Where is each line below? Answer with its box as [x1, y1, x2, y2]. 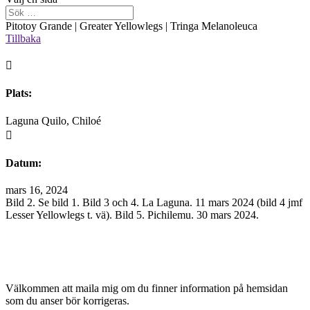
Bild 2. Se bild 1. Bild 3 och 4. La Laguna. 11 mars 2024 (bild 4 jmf [6, 197, 302, 209]
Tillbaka [6, 33, 41, 44]
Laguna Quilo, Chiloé [6, 114, 101, 127]
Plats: [6, 87, 32, 100]
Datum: [6, 156, 42, 169]
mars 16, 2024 [6, 184, 68, 197]
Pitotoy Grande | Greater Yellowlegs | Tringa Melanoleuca [6, 20, 257, 32]
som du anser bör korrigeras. [6, 295, 132, 307]
